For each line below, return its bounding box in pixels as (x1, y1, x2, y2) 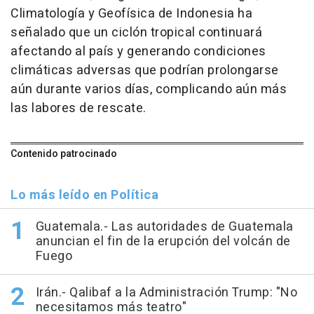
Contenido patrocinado (11, 146, 117, 162)
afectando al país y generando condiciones (11, 42, 266, 62)
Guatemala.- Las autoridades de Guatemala (35, 217, 294, 237)
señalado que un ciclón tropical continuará (11, 23, 262, 43)
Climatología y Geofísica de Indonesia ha (11, 4, 252, 24)
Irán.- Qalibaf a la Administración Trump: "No (35, 283, 297, 303)
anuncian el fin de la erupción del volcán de (35, 232, 291, 252)
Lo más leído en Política (11, 186, 158, 205)
